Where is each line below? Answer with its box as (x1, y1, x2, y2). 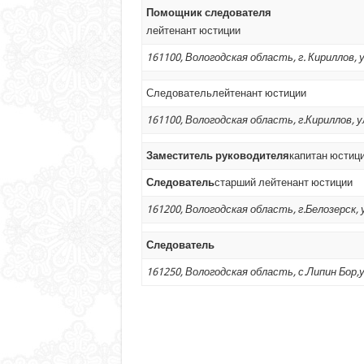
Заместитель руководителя (145, 149, 289, 162)
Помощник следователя (145, 6, 271, 19)
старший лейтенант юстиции (214, 175, 353, 188)
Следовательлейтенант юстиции (145, 86, 306, 99)
